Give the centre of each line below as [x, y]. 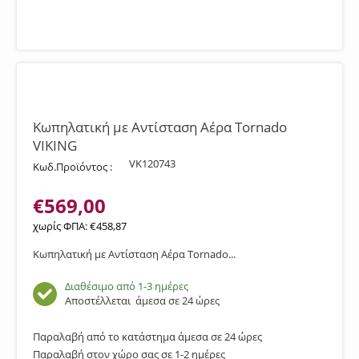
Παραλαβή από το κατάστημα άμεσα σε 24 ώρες [147, 337]
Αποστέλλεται [100, 301]
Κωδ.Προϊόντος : [73, 167]
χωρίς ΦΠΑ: [61, 226]
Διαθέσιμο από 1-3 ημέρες [127, 286]
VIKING [55, 145]
